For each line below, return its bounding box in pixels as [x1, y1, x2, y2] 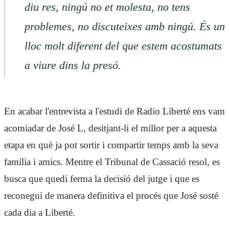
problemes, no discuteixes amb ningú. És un [24, 20, 225, 33]
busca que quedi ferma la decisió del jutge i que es [4, 173, 199, 184]
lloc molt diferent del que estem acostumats [24, 39, 222, 52]
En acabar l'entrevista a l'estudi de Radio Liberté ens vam [4, 105, 225, 117]
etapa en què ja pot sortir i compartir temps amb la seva [4, 139, 218, 150]
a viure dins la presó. [24, 59, 121, 72]
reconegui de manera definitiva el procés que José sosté [4, 190, 218, 201]
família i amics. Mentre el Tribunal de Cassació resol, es [4, 156, 220, 167]
